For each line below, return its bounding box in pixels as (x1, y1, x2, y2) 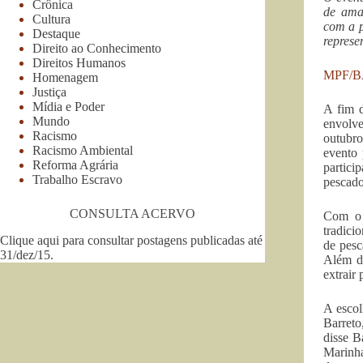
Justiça (32, 84, 66, 99)
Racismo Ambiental (32, 143, 133, 157)
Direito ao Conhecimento (32, 41, 161, 55)
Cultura (32, 11, 70, 26)
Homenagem (32, 70, 98, 84)
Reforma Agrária (32, 157, 118, 172)
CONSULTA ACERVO (69, 206, 195, 220)
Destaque (32, 26, 80, 41)
